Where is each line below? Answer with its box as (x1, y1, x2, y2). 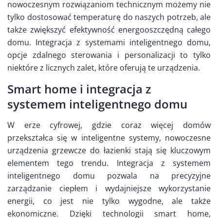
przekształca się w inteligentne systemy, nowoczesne (7, 132, 211, 144)
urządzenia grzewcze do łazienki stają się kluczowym (7, 145, 211, 156)
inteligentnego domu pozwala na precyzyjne (7, 170, 211, 182)
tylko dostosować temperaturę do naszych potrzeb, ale (7, 12, 211, 23)
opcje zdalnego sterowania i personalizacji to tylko (7, 50, 211, 61)
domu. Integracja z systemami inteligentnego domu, (7, 37, 211, 48)
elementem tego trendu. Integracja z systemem (7, 158, 211, 169)
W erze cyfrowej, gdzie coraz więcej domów (7, 120, 211, 131)
